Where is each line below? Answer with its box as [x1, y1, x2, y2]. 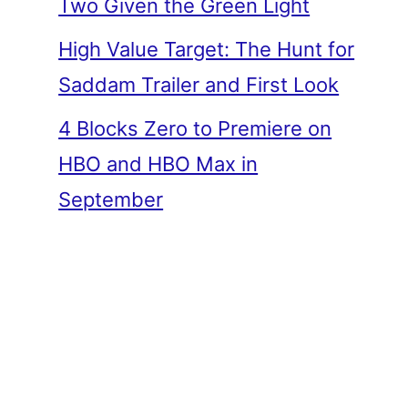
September [58, 187, 164, 211]
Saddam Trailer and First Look [58, 72, 340, 97]
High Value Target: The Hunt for [58, 36, 355, 61]
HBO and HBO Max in [58, 151, 259, 176]
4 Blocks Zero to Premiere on [58, 116, 332, 140]
